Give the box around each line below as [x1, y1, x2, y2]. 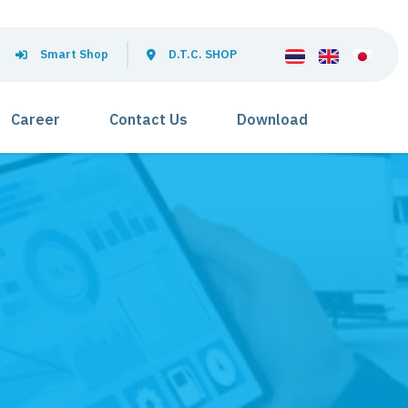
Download [237, 108, 308, 134]
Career [11, 108, 60, 134]
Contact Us [109, 108, 188, 134]
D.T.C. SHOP [168, 45, 237, 65]
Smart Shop [39, 45, 108, 65]
